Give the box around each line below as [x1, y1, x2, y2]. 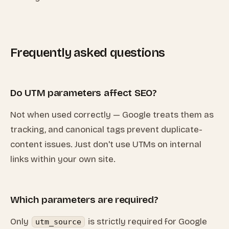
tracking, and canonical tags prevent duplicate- [10, 124, 202, 135]
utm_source [35, 217, 81, 226]
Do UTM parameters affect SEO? [10, 87, 157, 99]
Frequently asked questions [10, 45, 165, 60]
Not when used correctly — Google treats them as [10, 109, 214, 120]
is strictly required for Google [86, 216, 207, 227]
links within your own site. [10, 154, 116, 165]
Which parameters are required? [10, 194, 158, 205]
